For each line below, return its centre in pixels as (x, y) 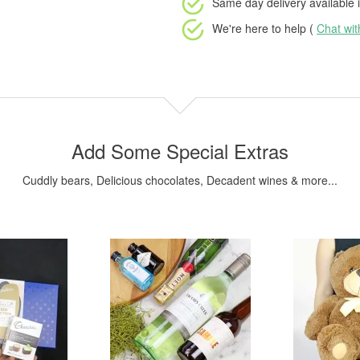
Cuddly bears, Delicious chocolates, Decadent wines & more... (180, 180)
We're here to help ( (264, 28)
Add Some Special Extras (180, 151)
